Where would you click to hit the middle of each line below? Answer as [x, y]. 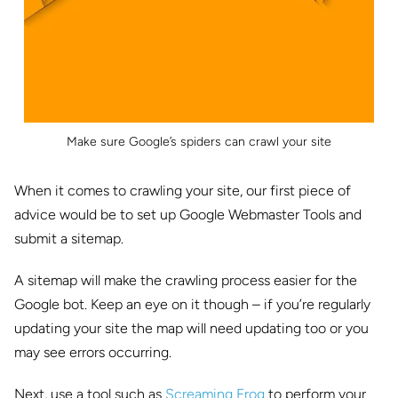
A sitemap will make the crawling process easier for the [186, 280]
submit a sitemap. [69, 238]
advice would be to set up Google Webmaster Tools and [188, 214]
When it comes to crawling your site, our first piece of [183, 190]
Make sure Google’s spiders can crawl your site [199, 141]
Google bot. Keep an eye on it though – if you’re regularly [192, 304]
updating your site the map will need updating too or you [191, 328]
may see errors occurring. [93, 352]
